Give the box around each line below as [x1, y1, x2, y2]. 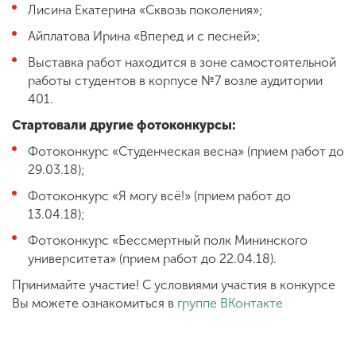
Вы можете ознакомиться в [12, 295, 177, 311]
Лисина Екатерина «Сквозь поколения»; [28, 2, 263, 17]
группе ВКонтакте [177, 295, 283, 311]
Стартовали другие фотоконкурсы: [12, 117, 236, 133]
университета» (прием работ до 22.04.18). [28, 250, 277, 266]
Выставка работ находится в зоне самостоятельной [28, 54, 336, 70]
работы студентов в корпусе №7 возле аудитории [28, 72, 323, 88]
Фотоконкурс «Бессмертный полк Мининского [28, 232, 308, 248]
